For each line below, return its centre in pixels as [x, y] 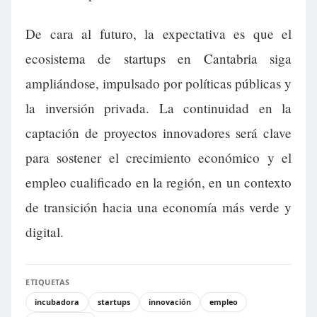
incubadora [57, 302]
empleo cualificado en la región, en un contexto [158, 183]
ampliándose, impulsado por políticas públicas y [158, 83]
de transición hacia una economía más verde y [158, 207]
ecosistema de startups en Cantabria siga [158, 59]
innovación [170, 302]
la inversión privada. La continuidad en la [158, 108]
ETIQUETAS [48, 282]
